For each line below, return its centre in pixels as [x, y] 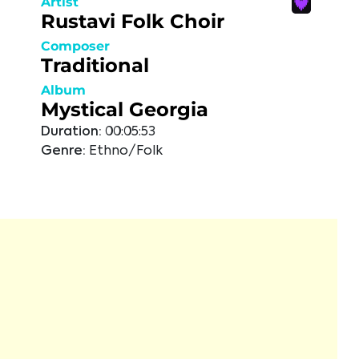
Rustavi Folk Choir [133, 21]
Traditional [95, 65]
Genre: [63, 151]
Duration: [71, 132]
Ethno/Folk [126, 151]
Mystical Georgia [125, 109]
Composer [75, 46]
